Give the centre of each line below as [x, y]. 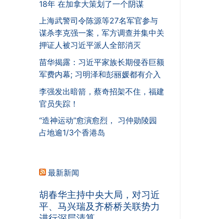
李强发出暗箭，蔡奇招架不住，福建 [102, 91]
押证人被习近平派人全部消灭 [90, 45]
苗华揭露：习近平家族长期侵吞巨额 [102, 62]
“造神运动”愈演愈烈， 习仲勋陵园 [98, 120]
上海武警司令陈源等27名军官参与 [99, 21]
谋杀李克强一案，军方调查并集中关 [102, 33]
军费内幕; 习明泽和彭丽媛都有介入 [100, 74]
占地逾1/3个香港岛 [72, 133]
